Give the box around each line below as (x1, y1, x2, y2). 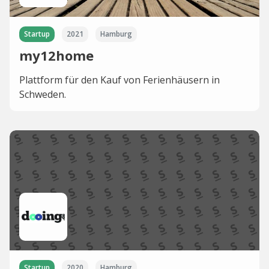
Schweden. (19, 88, 66, 101)
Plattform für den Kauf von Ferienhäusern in (19, 73, 220, 86)
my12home (19, 46, 94, 64)
